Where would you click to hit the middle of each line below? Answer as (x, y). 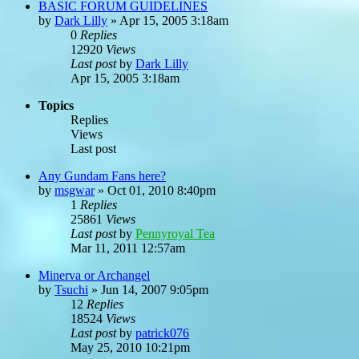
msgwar (75, 190)
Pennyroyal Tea (175, 233)
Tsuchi (71, 289)
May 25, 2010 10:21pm (130, 347)
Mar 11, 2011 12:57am (128, 248)
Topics (56, 105)
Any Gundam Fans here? (102, 175)
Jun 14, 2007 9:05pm (155, 289)
